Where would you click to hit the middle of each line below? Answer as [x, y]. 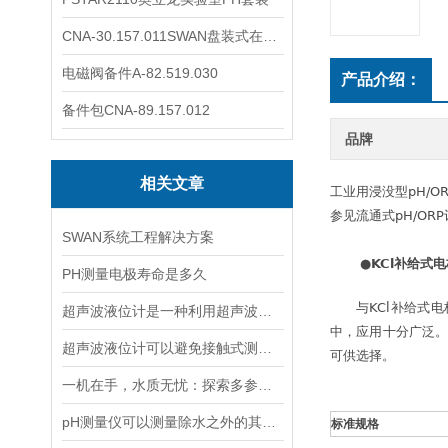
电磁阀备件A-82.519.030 [140, 73]
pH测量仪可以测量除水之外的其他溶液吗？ [269, 422]
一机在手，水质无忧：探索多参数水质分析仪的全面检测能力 [265, 385]
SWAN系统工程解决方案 [138, 237]
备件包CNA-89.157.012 [136, 110]
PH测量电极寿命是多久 [134, 274]
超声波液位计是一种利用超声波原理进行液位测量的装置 [265, 311]
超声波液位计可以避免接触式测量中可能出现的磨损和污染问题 [265, 348]
